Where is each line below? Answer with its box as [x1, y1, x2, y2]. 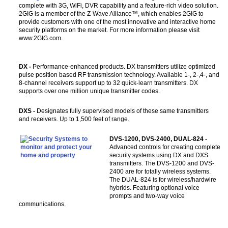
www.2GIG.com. [18, 35, 63, 42]
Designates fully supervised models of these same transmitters [36, 107, 209, 114]
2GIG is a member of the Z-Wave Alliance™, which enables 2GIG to [18, 10, 204, 17]
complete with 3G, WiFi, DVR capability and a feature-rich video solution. [18, 2, 218, 9]
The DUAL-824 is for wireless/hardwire [109, 176, 216, 183]
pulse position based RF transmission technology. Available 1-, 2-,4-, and [18, 71, 219, 78]
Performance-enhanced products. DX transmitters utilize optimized [32, 63, 215, 70]
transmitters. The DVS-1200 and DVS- [109, 160, 214, 166]
